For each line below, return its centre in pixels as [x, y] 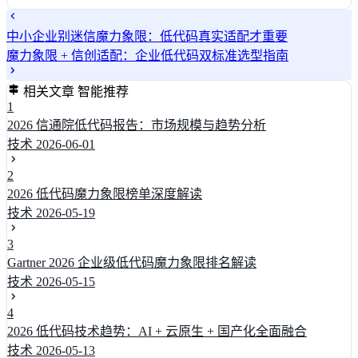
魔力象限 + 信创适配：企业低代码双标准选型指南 [147, 55]
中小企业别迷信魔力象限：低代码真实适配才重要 [147, 36]
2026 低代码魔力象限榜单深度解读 [105, 193]
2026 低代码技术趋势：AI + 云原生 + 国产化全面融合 [157, 331]
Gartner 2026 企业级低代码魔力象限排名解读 [132, 262]
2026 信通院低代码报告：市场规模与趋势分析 [137, 125]
